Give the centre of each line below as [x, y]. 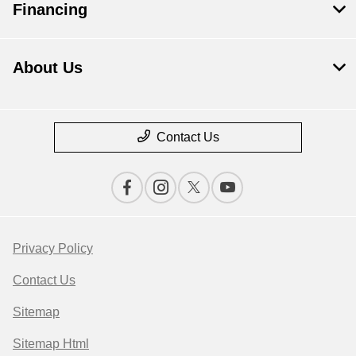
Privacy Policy [53, 248]
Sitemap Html [51, 343]
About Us [48, 67]
